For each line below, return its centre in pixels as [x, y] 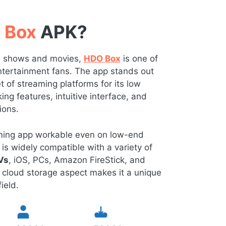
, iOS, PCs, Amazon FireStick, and [77, 160]
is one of [139, 59]
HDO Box [102, 59]
